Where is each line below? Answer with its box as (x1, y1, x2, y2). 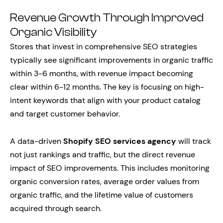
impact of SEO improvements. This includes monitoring (10, 163, 210, 173)
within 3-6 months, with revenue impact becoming (10, 68, 193, 79)
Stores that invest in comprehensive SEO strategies (10, 41, 197, 52)
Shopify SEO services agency (63, 136, 176, 146)
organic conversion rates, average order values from (10, 176, 199, 187)
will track (176, 136, 211, 146)
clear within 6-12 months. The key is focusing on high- (10, 82, 204, 92)
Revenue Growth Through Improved (10, 11, 204, 24)
